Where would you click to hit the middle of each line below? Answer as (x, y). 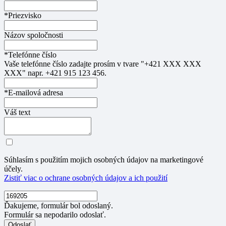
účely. (13, 169)
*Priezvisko (23, 16)
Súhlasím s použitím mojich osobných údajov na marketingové (104, 160)
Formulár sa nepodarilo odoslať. (55, 215)
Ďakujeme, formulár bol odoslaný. (59, 206)
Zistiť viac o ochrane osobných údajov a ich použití (86, 178)
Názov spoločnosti (34, 35)
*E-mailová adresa (34, 93)
